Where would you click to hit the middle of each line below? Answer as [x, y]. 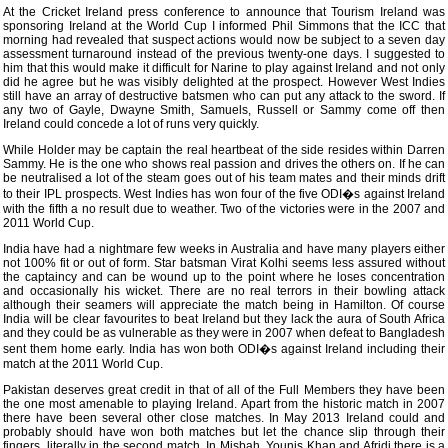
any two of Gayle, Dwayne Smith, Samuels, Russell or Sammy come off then [224, 110]
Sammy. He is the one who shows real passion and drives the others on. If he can [224, 164]
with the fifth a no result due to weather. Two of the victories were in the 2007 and [224, 209]
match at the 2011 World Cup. [83, 364]
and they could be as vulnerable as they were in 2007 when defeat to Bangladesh [224, 333]
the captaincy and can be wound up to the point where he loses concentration [224, 277]
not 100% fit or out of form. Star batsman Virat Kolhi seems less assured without [224, 263]
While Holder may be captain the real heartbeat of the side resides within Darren [224, 150]
